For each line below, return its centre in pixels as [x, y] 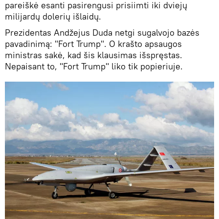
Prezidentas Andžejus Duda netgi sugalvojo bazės [102, 32]
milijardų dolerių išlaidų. [53, 16]
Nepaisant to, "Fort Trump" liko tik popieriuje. [94, 66]
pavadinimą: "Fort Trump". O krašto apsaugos [93, 44]
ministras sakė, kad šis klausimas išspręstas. [94, 55]
